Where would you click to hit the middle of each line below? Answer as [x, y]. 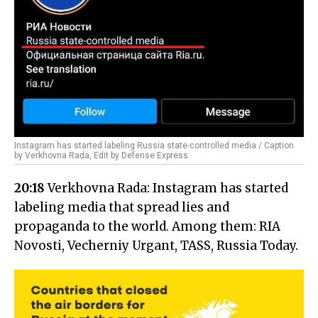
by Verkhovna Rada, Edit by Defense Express [101, 155]
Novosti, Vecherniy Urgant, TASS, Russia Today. [156, 245]
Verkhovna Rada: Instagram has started [166, 188]
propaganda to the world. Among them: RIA [147, 226]
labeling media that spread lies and [122, 207]
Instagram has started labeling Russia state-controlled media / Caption [154, 145]
